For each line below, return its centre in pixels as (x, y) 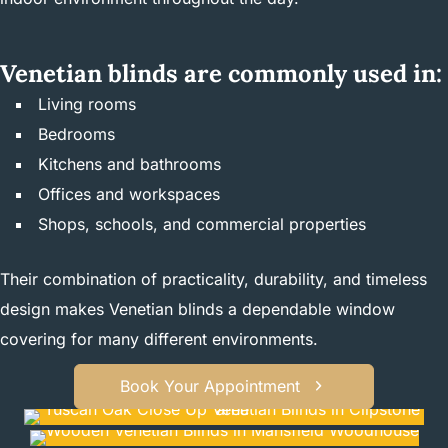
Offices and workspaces (129, 193)
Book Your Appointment (209, 386)
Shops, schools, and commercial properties (202, 223)
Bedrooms (76, 133)
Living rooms (87, 103)
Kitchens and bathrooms (129, 163)
